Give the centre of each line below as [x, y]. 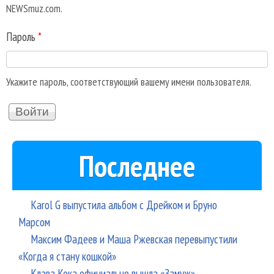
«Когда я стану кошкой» [67, 256]
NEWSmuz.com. [34, 9]
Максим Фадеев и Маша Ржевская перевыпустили [134, 239]
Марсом [34, 221]
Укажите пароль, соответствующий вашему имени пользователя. [129, 81]
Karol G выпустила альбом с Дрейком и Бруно [124, 204]
